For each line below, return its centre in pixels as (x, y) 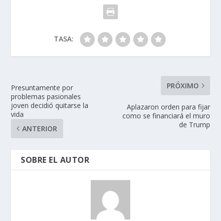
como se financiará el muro (166, 115)
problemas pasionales (46, 96)
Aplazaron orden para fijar (168, 107)
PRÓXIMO (183, 85)
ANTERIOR (40, 128)
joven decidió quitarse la (50, 105)
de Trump (194, 124)
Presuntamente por (42, 87)
